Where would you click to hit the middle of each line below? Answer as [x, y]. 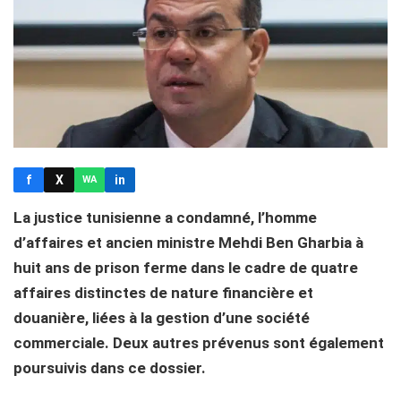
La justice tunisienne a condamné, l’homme [165, 217]
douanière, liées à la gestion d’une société [162, 317]
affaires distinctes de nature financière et [163, 292]
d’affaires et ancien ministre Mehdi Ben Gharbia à [188, 242]
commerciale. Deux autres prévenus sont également [199, 342]
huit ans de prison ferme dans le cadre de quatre [186, 267]
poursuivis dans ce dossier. [110, 367]
